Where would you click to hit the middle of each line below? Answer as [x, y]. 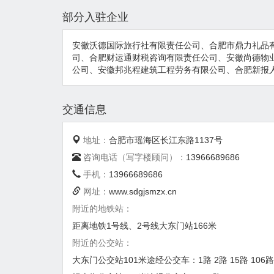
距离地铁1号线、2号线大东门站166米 [144, 225]
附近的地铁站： [102, 208]
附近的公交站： [102, 243]
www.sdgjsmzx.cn [143, 191]
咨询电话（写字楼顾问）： [135, 157]
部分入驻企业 [95, 17]
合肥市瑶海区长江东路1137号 [166, 140]
